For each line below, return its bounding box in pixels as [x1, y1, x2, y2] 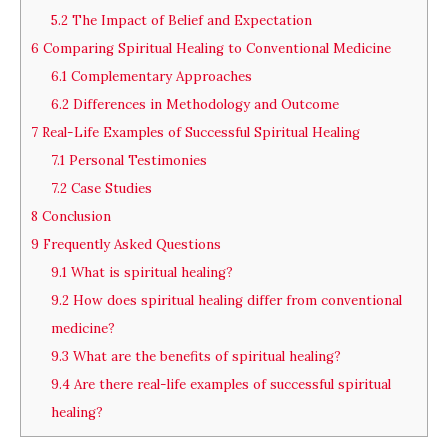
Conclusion [38, 207, 111, 225]
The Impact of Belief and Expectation [67, 11, 312, 29]
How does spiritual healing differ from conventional [68, 291, 402, 309]
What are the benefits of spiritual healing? [68, 347, 341, 365]
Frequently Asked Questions [39, 235, 221, 253]
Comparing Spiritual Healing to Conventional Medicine [39, 39, 391, 57]
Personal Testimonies [64, 151, 207, 169]
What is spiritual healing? [66, 263, 233, 281]
